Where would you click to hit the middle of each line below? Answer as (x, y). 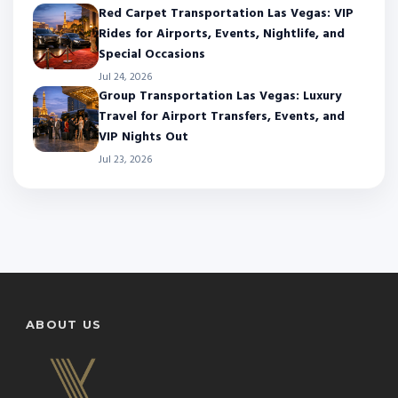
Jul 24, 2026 (125, 77)
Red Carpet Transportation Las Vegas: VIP (226, 13)
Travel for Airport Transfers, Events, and (222, 116)
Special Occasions (152, 54)
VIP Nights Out (143, 137)
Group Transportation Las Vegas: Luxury (220, 96)
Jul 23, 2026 (125, 159)
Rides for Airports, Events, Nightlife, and (222, 34)
